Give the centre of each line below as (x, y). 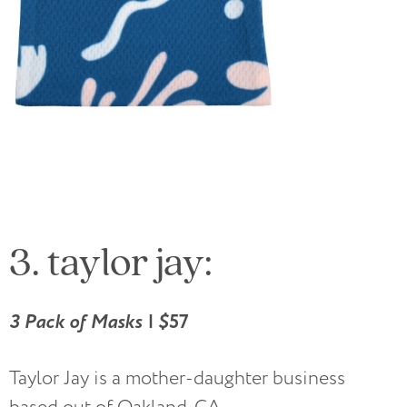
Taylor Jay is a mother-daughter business (177, 379)
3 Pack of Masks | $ (89, 323)
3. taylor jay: (111, 261)
